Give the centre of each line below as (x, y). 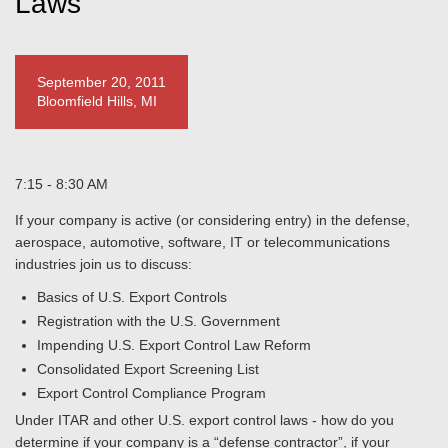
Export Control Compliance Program (151, 393)
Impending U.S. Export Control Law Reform (174, 345)
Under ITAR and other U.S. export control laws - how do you (204, 420)
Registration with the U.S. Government (158, 321)
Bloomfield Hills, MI (97, 101)
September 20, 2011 (101, 82)
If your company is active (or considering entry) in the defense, (212, 220)
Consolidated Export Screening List (148, 369)
